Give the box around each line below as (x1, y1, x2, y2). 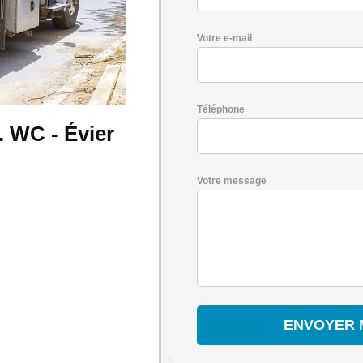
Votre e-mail (196, 32, 252, 44)
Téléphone (196, 104, 245, 115)
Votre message (196, 175, 267, 186)
